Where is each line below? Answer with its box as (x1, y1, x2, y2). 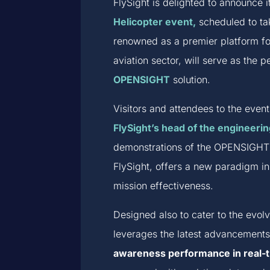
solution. (173, 73, 211, 86)
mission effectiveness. (113, 179, 214, 192)
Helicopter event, (113, 15, 196, 28)
